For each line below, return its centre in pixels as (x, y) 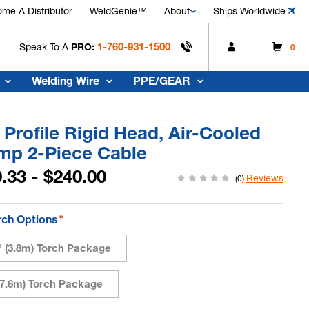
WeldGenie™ (118, 11)
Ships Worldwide (249, 11)
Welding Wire (66, 81)
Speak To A (45, 47)
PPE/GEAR (162, 81)
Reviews (265, 178)
